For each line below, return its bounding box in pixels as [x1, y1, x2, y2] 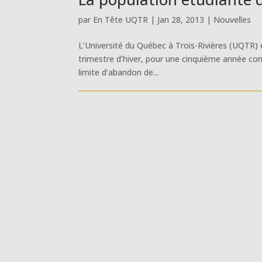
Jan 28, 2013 [157, 13, 205, 25]
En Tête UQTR [93, 13, 149, 25]
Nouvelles [213, 13, 251, 25]
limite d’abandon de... [78, 66, 159, 78]
